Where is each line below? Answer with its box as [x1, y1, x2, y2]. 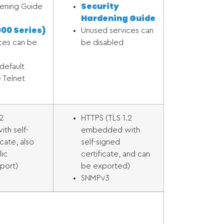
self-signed [81, 138, 120, 146]
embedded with [81, 126, 140, 134]
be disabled [81, 38, 123, 46]
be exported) [81, 162, 130, 170]
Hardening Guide [81, 12, 155, 24]
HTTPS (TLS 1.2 [81, 114, 132, 122]
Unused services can [81, 26, 153, 34]
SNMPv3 [81, 174, 109, 182]
